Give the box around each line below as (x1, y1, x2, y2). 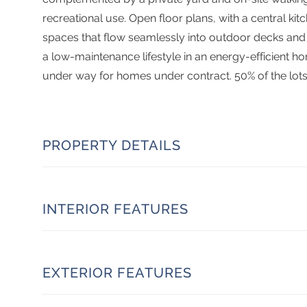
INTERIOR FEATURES (42, 200, 188, 217)
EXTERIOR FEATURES (42, 264, 192, 281)
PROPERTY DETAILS (42, 136, 181, 153)
